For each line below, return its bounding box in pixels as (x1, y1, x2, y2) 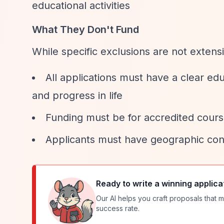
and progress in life (32, 89, 122, 101)
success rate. (96, 204, 139, 212)
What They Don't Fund (32, 23, 139, 35)
